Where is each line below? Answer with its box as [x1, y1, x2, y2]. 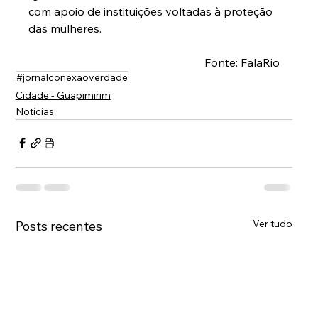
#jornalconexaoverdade [16, 70, 128, 84]
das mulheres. [28, 21, 102, 35]
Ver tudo [252, 216, 292, 230]
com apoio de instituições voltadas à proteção [28, 4, 275, 18]
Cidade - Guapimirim [15, 88, 111, 102]
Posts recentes [15, 217, 102, 234]
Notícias [15, 104, 54, 118]
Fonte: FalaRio [204, 55, 280, 70]
